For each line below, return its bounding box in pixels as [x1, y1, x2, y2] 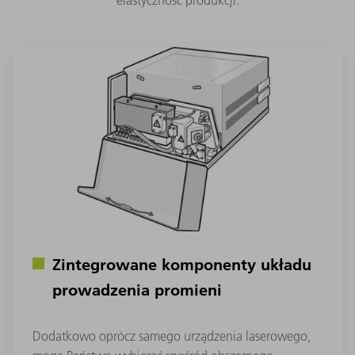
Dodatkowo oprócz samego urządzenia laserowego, [32, 328, 311, 345]
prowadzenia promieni [52, 279, 222, 300]
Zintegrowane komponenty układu [52, 254, 311, 275]
